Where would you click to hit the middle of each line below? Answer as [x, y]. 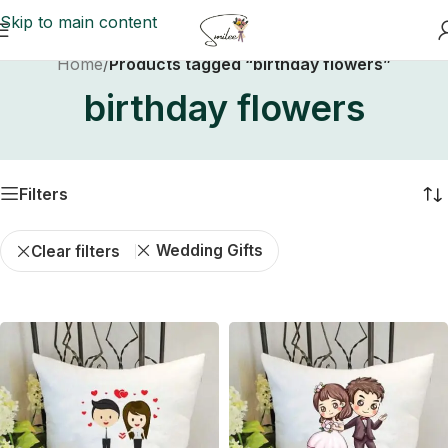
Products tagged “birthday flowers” [250, 64]
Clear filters [75, 251]
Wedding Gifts [209, 250]
